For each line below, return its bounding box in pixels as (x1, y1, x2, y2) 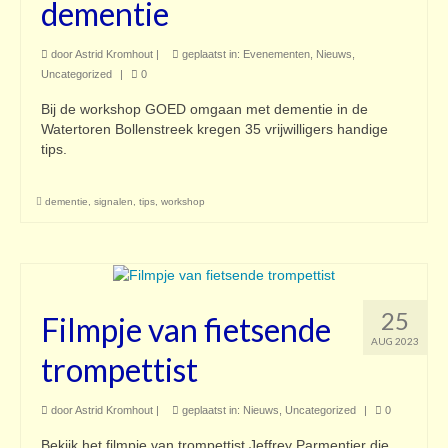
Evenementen (243, 48, 310, 61)
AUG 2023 (371, 335, 419, 348)
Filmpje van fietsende (41, 310, 331, 350)
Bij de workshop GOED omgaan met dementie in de (41, 101, 368, 118)
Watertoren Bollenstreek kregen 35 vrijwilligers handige (41, 121, 388, 138)
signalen (94, 196, 133, 208)
